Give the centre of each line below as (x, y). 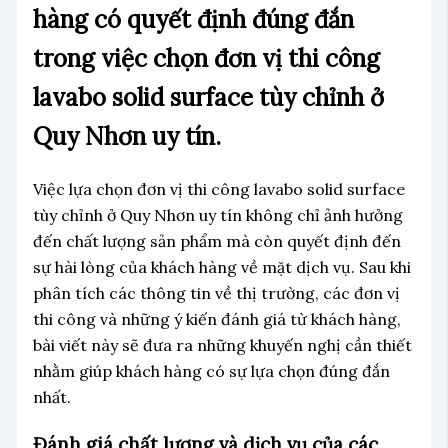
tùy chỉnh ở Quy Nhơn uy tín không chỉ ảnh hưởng (217, 214)
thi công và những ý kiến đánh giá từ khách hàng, (216, 318)
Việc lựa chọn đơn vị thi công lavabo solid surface (218, 188)
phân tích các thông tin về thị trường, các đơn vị (216, 292)
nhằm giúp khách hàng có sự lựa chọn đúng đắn (211, 370)
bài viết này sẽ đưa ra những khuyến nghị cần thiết (222, 344)
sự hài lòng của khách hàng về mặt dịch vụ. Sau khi (221, 266)
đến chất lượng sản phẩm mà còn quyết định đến (216, 240)
